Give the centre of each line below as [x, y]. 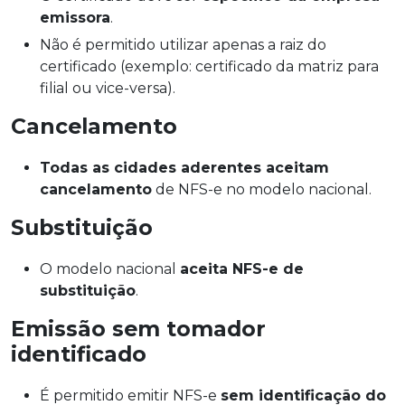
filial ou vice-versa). [108, 89]
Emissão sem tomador [138, 329]
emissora [75, 17]
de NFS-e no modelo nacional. [262, 190]
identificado [79, 354]
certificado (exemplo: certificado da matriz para [209, 67]
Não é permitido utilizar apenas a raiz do [183, 45]
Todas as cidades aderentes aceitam [184, 168]
